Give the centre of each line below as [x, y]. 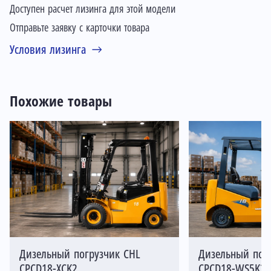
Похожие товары [61, 101]
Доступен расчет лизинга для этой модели [93, 9]
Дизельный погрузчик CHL [80, 254]
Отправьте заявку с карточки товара [80, 28]
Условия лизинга [48, 50]
